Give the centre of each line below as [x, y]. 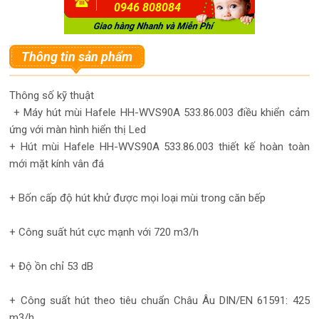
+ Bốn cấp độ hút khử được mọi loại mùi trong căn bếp [138, 198]
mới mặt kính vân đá [57, 163]
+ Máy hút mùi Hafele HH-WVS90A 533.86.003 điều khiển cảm [159, 112]
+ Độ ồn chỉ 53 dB [52, 266]
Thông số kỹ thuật [52, 95]
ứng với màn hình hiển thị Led [78, 129]
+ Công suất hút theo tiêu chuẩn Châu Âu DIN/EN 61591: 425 [159, 300]
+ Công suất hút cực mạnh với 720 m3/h [104, 232]
